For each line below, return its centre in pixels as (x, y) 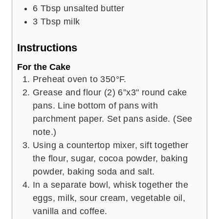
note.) (45, 132)
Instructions (47, 47)
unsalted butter (94, 9)
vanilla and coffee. (70, 211)
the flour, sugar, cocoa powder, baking (110, 159)
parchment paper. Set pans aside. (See (113, 119)
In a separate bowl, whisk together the (111, 185)
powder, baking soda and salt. (94, 172)
